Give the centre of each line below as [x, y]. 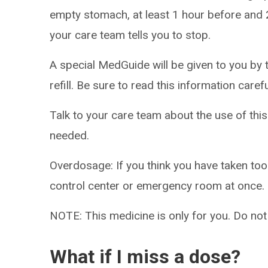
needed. [70, 135]
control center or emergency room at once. [157, 186]
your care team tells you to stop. [130, 35]
